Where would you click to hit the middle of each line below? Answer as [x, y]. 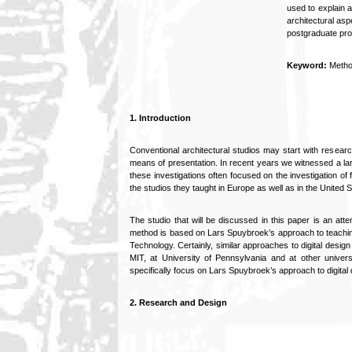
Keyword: [308, 65]
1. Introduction [160, 118]
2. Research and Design [178, 302]
